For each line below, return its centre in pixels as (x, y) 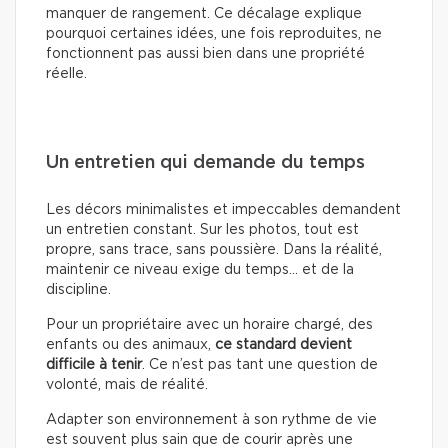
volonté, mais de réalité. (127, 384)
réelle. (66, 73)
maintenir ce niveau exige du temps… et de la (200, 269)
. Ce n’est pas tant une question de (260, 364)
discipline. (78, 289)
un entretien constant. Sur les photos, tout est (202, 229)
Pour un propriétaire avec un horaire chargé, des (209, 324)
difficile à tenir (94, 364)
